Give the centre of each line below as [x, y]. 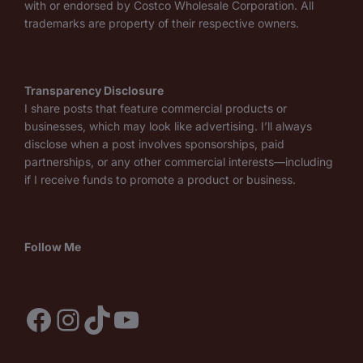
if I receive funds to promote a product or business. [160, 180]
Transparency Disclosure [94, 91]
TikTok [127, 319]
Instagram [122, 319]
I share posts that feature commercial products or [156, 109]
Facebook [92, 319]
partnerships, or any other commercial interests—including [179, 162]
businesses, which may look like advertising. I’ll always [168, 126]
